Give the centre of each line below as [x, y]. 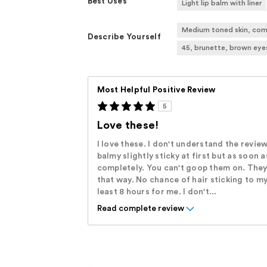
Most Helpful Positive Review [156, 90]
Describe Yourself [124, 37]
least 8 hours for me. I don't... [157, 192]
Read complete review [140, 209]
